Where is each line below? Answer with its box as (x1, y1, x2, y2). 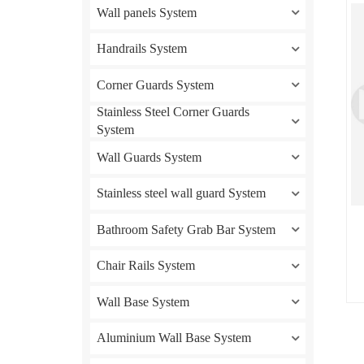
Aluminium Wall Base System (96, 331, 251, 345)
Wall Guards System (96, 149, 201, 164)
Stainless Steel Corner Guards (96, 105, 249, 119)
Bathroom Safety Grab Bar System (96, 222, 275, 236)
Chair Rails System (96, 258, 195, 273)
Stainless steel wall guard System (96, 186, 266, 201)
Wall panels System (96, 5, 197, 19)
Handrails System (96, 41, 187, 56)
